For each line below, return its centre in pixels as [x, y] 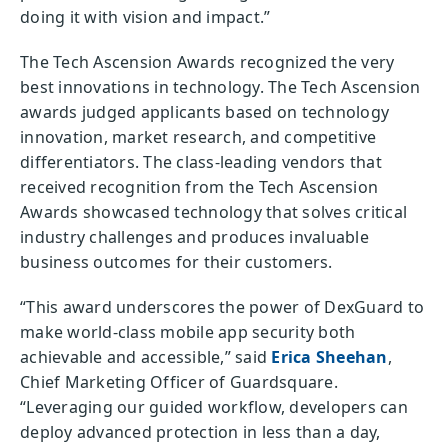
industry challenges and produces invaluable [194, 237]
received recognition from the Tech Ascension [199, 187]
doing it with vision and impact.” [145, 17]
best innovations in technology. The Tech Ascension [220, 87]
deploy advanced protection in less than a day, [200, 432]
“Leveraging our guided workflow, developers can [214, 407]
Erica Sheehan [329, 357]
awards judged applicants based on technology [204, 112]
